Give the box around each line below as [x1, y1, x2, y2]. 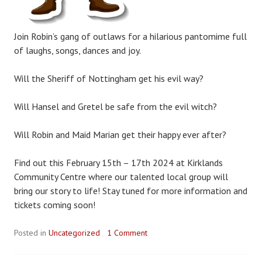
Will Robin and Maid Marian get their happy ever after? [14, 128, 226, 140]
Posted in [14, 227, 49, 238]
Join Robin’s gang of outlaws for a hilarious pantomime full [14, 30, 247, 42]
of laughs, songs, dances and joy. [14, 44, 141, 56]
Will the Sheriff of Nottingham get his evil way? [14, 72, 204, 84]
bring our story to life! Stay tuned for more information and [14, 184, 247, 196]
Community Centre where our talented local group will [14, 170, 228, 182]
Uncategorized [49, 227, 100, 238]
